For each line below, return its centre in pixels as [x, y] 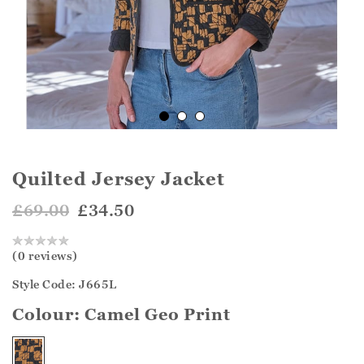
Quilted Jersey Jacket [119, 179]
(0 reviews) [45, 255]
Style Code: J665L [65, 284]
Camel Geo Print [158, 314]
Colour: [49, 314]
